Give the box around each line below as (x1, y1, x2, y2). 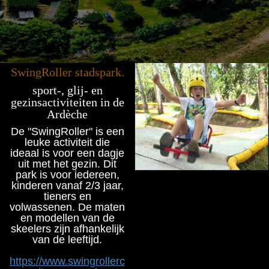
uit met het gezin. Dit (18, 157, 116, 170)
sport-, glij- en (32, 83, 103, 97)
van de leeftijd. (32, 233, 102, 246)
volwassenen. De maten (10, 201, 125, 213)
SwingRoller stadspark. (10, 65, 124, 79)
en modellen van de (20, 211, 115, 224)
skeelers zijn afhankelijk (10, 222, 124, 235)
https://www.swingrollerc (10, 255, 125, 267)
